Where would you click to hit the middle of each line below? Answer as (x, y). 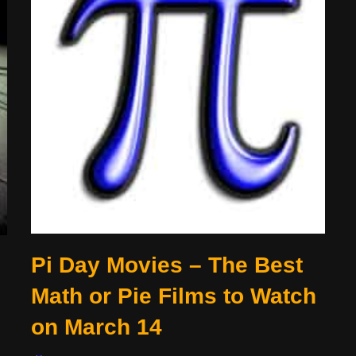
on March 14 (97, 327)
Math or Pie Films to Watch (174, 296)
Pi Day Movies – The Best (167, 265)
